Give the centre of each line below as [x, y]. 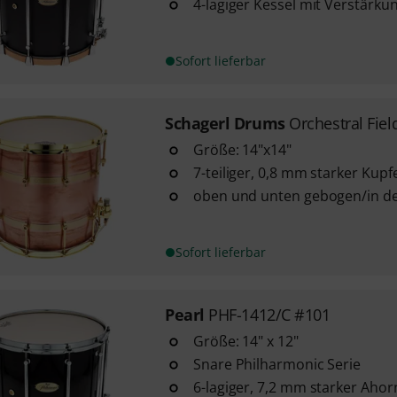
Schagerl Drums [225, 123]
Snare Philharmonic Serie [277, 364]
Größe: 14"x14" [242, 150]
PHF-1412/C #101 [269, 315]
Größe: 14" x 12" [245, 341]
